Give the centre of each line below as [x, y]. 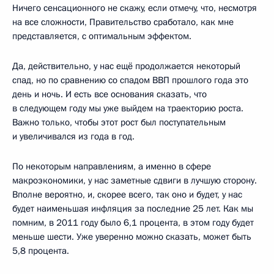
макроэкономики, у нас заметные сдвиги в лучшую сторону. [135, 180]
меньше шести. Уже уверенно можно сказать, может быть [132, 236]
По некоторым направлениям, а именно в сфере [112, 166]
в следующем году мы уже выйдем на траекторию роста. [128, 108]
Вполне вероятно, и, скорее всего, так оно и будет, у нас [127, 194]
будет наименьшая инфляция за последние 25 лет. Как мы [133, 208]
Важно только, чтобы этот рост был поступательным [119, 122]
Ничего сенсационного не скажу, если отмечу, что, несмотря [135, 8]
